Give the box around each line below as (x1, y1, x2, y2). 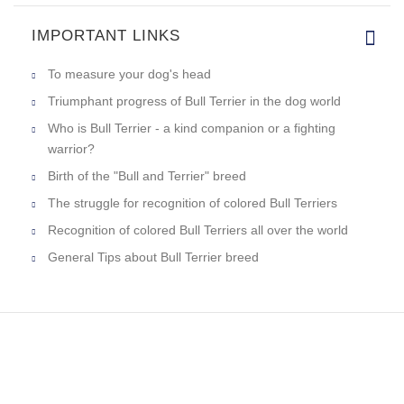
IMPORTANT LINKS (32, 26, 180, 44)
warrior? (48, 141, 95, 156)
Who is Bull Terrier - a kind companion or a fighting (48, 120, 335, 135)
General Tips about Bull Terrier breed (48, 249, 259, 264)
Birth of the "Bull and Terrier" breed (48, 168, 246, 183)
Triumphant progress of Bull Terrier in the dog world (48, 93, 341, 108)
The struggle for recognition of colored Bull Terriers (48, 195, 337, 210)
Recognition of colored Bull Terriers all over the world (48, 222, 348, 237)
